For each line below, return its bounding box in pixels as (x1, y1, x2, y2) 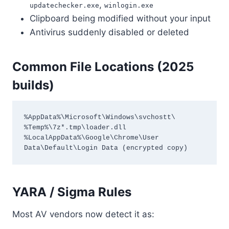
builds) (12, 78, 54, 93)
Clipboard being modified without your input (30, 13, 211, 24)
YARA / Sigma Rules (12, 185, 131, 199)
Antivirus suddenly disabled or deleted (30, 27, 189, 37)
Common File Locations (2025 (12, 59, 194, 74)
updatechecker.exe (30, 2, 99, 9)
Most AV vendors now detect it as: (12, 209, 154, 219)
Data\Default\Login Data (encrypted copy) (24, 144, 188, 152)
